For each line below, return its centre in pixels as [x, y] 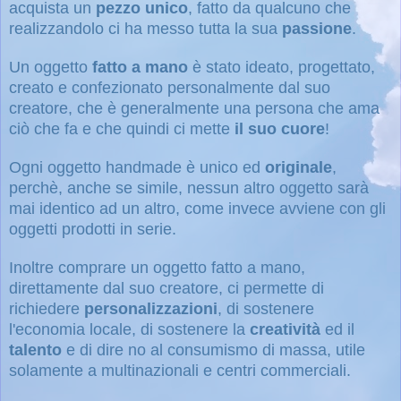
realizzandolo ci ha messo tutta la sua [145, 28]
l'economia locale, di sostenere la [129, 329]
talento [38, 350]
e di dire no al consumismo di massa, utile [216, 350]
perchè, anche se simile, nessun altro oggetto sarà [189, 188]
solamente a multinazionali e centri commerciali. [180, 370]
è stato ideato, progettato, [282, 67]
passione [317, 28]
